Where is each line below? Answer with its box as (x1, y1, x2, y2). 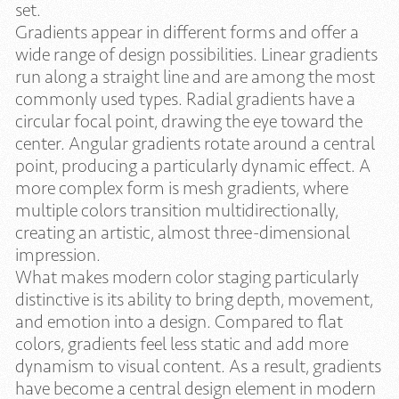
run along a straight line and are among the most (15, 65, 375, 87)
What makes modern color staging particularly (15, 265, 359, 288)
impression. (15, 243, 101, 265)
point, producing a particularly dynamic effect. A (15, 154, 370, 176)
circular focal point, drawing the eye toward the (15, 110, 362, 132)
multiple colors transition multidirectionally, (15, 199, 338, 221)
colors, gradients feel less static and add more (15, 332, 348, 354)
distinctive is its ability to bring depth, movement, (15, 288, 373, 310)
